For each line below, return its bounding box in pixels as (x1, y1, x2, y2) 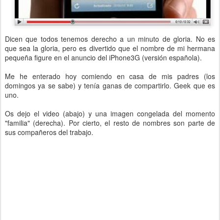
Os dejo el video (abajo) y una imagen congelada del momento (5, 109, 215, 118)
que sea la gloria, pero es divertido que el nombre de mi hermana (5, 43, 215, 53)
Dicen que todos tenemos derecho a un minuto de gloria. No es (5, 34, 215, 44)
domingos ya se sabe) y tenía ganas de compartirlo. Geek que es (5, 81, 215, 90)
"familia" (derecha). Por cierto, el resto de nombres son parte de (5, 118, 215, 128)
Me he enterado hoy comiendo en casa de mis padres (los (5, 71, 215, 81)
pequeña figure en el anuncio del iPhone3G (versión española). (5, 53, 202, 62)
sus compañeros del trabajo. (5, 127, 93, 137)
